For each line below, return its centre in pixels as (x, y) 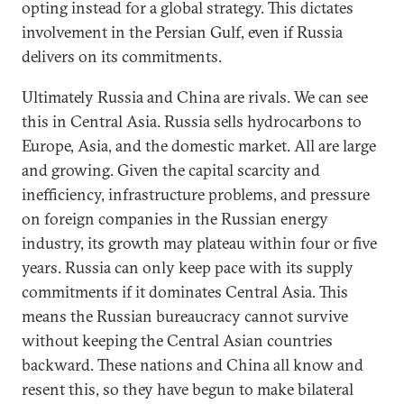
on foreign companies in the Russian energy (175, 218)
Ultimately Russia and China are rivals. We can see (195, 96)
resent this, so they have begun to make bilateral (188, 389)
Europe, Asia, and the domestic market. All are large (199, 145)
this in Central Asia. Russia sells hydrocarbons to (192, 121)
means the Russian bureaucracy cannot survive (185, 316)
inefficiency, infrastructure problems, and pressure (196, 194)
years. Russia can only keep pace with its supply (188, 267)
